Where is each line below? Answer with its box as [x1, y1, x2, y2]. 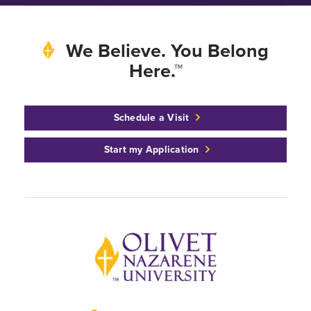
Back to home [94, 233, 164, 249]
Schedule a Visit [113, 110, 190, 125]
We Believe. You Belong [60, 37, 269, 65]
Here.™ [128, 57, 183, 85]
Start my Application [103, 142, 199, 157]
